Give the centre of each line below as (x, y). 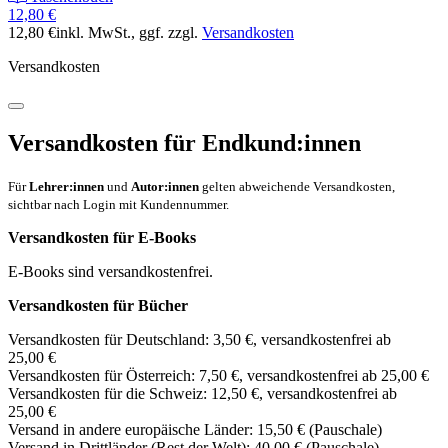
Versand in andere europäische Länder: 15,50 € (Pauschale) (195, 429)
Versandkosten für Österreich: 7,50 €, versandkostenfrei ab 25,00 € (218, 375)
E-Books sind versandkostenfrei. (110, 271)
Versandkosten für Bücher (98, 305)
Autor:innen (165, 186)
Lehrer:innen (66, 186)
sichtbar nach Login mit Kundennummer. (118, 204)
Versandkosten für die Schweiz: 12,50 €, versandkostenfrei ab (202, 393)
